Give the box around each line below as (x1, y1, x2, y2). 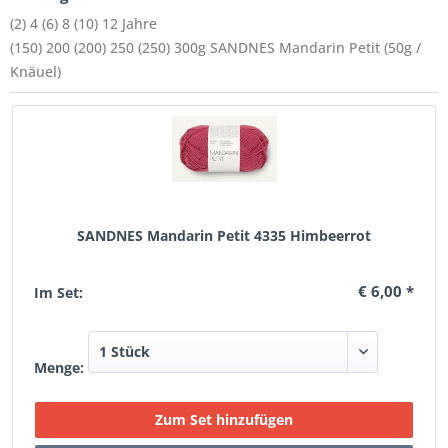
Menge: (34, 358, 85, 377)
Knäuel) (10, 62, 61, 81)
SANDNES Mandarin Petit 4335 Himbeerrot (76, 226, 371, 245)
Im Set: (34, 283, 84, 302)
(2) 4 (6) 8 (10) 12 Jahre (10, 14, 157, 33)
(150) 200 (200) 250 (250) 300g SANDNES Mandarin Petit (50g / (10, 38, 421, 57)
